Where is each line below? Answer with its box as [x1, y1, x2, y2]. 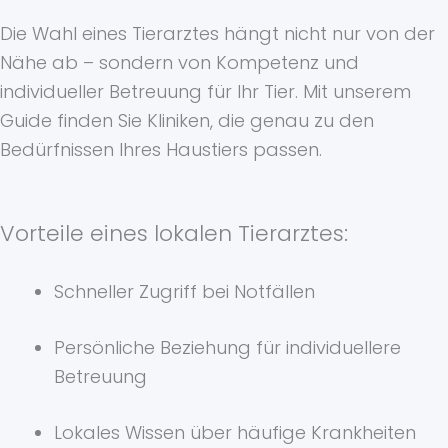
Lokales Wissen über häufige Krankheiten [54, 420, 416, 446]
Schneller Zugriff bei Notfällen [54, 279, 315, 305]
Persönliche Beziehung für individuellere [54, 335, 401, 361]
